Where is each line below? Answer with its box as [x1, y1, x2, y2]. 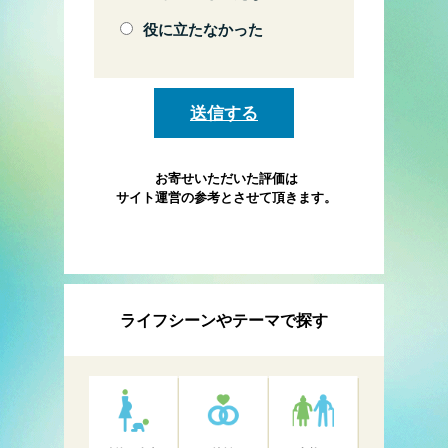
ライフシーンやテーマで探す [120, 310, 328, 331]
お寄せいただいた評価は [155, 171, 298, 187]
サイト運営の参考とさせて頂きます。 [116, 190, 337, 206]
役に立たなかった [143, 19, 263, 39]
